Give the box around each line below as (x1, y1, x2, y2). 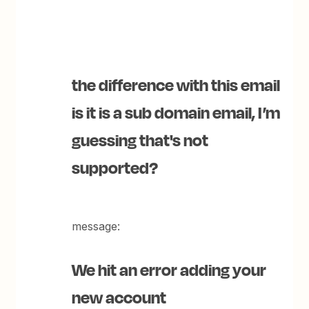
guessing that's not (72, 127, 209, 152)
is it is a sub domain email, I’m (72, 99, 281, 124)
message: (72, 219, 121, 233)
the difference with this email (72, 72, 281, 97)
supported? (72, 154, 159, 179)
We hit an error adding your (72, 257, 267, 281)
